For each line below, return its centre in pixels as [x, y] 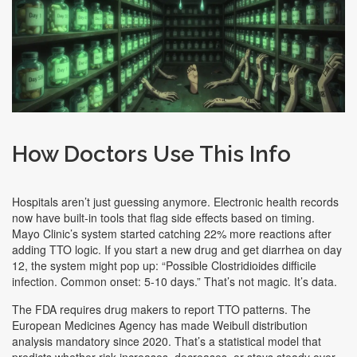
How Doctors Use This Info [151, 155]
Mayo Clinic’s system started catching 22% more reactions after [172, 234]
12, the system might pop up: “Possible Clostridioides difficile [164, 266]
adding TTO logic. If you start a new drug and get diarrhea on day [177, 250]
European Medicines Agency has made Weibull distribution [160, 326]
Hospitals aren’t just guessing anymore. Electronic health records [175, 202]
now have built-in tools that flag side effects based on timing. [163, 218]
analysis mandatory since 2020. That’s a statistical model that [167, 341]
